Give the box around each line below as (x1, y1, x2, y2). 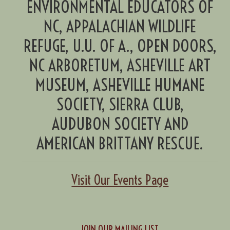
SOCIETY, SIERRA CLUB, (56, 94, 184, 115)
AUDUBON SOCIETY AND (51, 113, 188, 135)
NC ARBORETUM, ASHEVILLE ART (29, 55, 211, 76)
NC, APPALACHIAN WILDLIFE (44, 16, 197, 37)
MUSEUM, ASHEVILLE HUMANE (35, 74, 205, 95)
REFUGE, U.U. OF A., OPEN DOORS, (23, 35, 217, 56)
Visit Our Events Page (71, 171, 169, 189)
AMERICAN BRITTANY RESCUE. (36, 133, 204, 154)
